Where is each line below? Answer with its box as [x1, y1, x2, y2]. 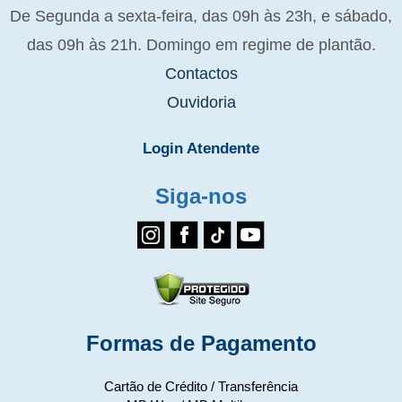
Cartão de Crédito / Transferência [104, 379, 298, 395]
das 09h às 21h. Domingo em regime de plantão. [26, 36, 376, 55]
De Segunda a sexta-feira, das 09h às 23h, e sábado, [10, 7, 392, 26]
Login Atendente [143, 140, 259, 158]
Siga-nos [155, 184, 247, 209]
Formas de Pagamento [85, 331, 317, 356]
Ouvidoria [166, 93, 236, 112]
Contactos [164, 65, 238, 83]
